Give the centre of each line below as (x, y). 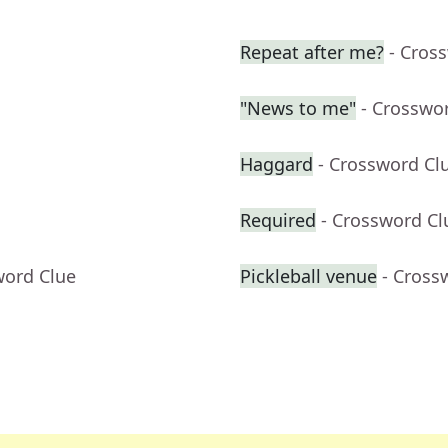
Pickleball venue (308, 276)
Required (278, 220)
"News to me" (298, 108)
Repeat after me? (312, 52)
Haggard (276, 164)
